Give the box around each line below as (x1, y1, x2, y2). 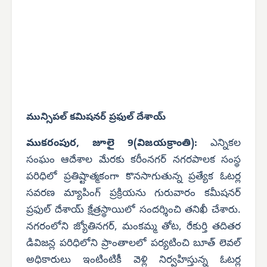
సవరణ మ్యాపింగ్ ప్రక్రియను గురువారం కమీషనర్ (26, 187, 241, 201)
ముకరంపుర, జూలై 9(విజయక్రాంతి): (26, 136, 210, 151)
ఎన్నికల (210, 136, 241, 151)
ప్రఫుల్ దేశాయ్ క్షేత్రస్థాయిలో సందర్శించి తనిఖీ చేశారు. (26, 203, 241, 218)
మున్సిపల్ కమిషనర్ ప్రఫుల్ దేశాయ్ (26, 111, 166, 125)
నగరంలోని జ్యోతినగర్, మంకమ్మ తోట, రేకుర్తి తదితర (26, 220, 241, 234)
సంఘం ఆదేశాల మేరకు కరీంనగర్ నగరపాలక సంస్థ (26, 153, 241, 167)
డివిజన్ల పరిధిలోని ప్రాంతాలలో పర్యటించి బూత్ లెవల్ (26, 237, 241, 251)
